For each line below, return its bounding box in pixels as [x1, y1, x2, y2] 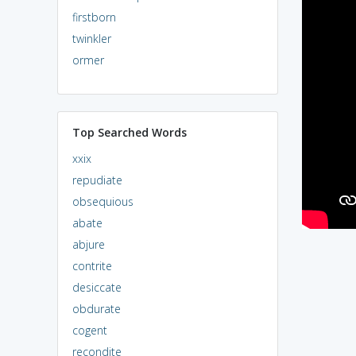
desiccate [72, 279, 122, 295]
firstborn [72, 9, 116, 25]
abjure [72, 236, 105, 252]
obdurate [72, 300, 121, 316]
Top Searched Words [72, 124, 187, 140]
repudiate [72, 172, 122, 188]
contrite [72, 257, 112, 273]
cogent [72, 322, 107, 338]
